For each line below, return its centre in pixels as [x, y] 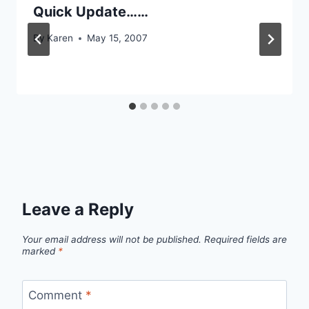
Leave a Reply [78, 210]
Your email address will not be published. [112, 240]
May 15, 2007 [118, 38]
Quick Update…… [91, 11]
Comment [57, 295]
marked [40, 251]
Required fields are [246, 240]
